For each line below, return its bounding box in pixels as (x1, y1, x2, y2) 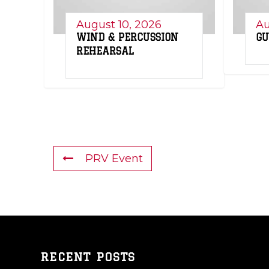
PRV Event (85, 151, 143, 165)
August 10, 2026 (76, 17, 162, 31)
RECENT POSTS (40, 250, 136, 264)
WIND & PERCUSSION (76, 31, 178, 43)
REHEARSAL (76, 45, 134, 56)
